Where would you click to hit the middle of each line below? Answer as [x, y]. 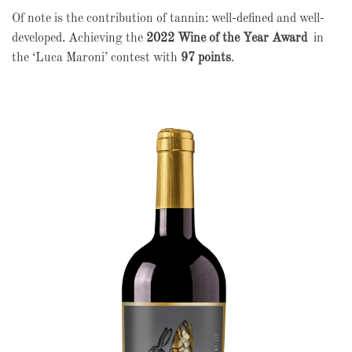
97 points [206, 58]
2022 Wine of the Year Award [227, 38]
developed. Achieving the [79, 38]
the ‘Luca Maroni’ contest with [96, 58]
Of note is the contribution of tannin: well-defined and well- [168, 19]
